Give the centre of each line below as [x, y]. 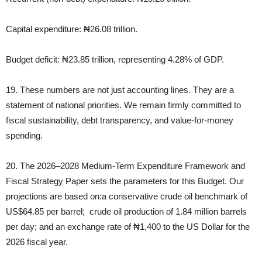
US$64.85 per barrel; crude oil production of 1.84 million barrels [126, 212]
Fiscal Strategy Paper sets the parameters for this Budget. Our [125, 181]
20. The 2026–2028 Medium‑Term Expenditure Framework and [125, 166]
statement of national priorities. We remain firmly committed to [123, 105]
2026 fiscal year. [37, 242]
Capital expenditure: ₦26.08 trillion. [72, 29]
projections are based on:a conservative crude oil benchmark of [127, 196]
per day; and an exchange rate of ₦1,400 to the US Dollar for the [128, 227]
